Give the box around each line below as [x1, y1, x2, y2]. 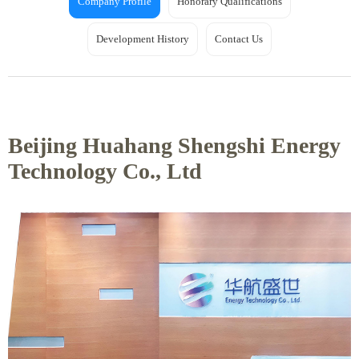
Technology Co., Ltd [8, 159, 202, 184]
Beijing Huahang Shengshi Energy [8, 133, 341, 158]
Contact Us [215, 33, 263, 45]
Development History [96, 33, 189, 45]
